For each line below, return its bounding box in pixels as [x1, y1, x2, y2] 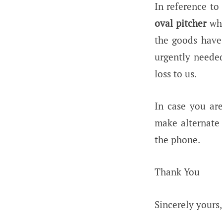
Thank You [155, 166, 200, 178]
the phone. [155, 133, 200, 146]
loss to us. [155, 67, 197, 80]
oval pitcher [155, 16, 210, 29]
